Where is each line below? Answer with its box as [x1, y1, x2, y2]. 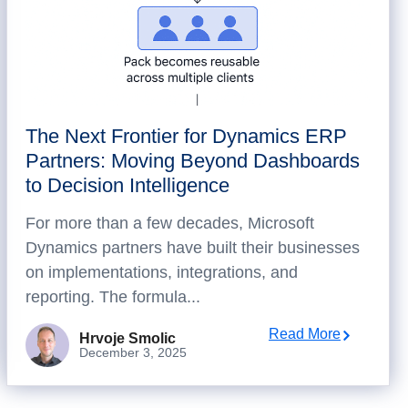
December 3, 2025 [78, 345, 187, 360]
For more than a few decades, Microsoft [25, 214, 314, 232]
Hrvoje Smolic [78, 331, 176, 346]
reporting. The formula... [25, 288, 200, 306]
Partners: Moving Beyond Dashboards [25, 149, 360, 172]
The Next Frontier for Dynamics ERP [25, 125, 347, 148]
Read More [268, 326, 341, 342]
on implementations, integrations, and [25, 263, 298, 281]
